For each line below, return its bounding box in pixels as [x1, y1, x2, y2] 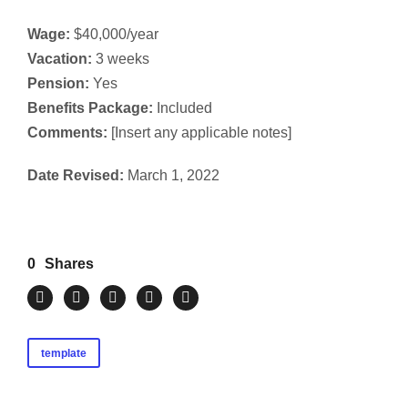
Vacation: [27, 51, 92, 66]
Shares [45, 256, 94, 271]
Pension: [27, 76, 89, 91]
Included [153, 100, 212, 116]
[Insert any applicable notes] [107, 125, 291, 140]
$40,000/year [70, 26, 158, 42]
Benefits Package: [27, 100, 153, 116]
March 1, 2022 [124, 168, 219, 183]
